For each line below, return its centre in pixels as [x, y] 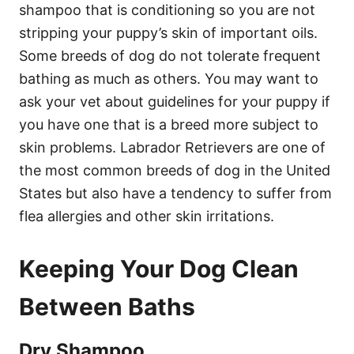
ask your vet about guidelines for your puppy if [175, 101]
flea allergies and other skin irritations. [147, 216]
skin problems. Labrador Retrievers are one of [172, 147]
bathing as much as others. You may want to [169, 78]
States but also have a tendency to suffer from [175, 193]
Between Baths [107, 306]
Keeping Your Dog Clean [159, 268]
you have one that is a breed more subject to [169, 124]
